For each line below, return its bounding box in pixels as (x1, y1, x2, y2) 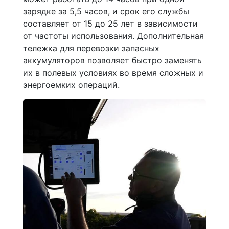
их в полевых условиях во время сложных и (23, 67, 203, 78)
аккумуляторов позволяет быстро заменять (23, 55, 202, 65)
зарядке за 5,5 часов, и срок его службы (23, 6, 189, 16)
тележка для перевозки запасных (23, 42, 159, 53)
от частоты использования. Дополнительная (23, 30, 204, 41)
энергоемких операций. (23, 79, 120, 90)
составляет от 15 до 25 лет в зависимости (23, 18, 198, 29)
